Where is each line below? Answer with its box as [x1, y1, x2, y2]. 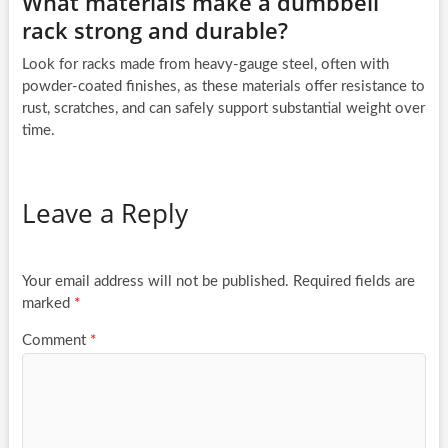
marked [21, 296, 74, 312]
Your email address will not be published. [21, 274, 289, 290]
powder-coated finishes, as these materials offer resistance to [21, 79, 425, 95]
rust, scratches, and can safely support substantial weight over [21, 101, 425, 117]
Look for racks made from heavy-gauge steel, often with [21, 57, 389, 73]
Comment [21, 333, 90, 349]
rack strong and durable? [21, 15, 288, 46]
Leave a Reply [21, 195, 188, 232]
